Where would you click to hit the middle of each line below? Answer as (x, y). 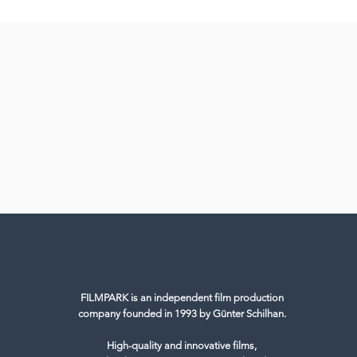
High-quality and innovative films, (182, 345)
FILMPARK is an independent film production (182, 298)
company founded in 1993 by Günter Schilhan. (182, 314)
